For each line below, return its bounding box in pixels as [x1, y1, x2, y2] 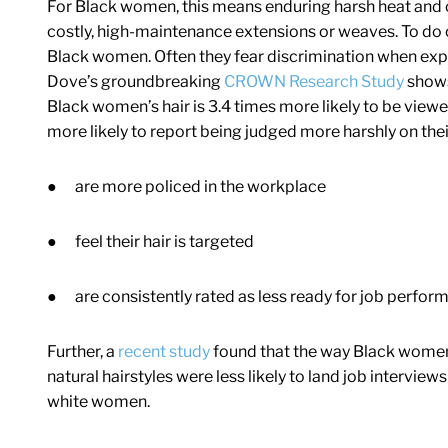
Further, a [47, 342, 115, 362]
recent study [115, 342, 210, 362]
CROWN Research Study [221, 72, 404, 92]
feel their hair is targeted [75, 232, 254, 252]
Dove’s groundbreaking [47, 72, 221, 92]
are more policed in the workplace [75, 177, 326, 197]
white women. [47, 392, 150, 412]
